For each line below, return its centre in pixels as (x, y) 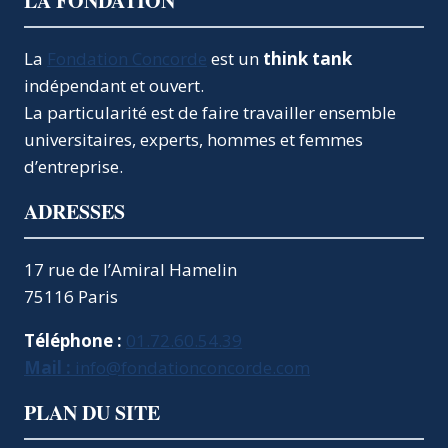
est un (235, 59)
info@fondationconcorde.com (192, 368)
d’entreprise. (73, 167)
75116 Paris (71, 297)
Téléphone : (73, 341)
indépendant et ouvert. (114, 86)
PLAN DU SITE (92, 413)
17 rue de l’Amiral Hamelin (130, 270)
